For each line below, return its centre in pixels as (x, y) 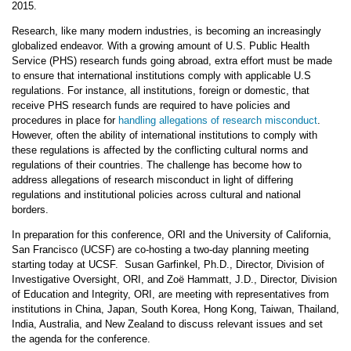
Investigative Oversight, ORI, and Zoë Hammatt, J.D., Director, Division (174, 279)
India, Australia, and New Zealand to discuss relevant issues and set (167, 324)
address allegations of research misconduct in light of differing (152, 180)
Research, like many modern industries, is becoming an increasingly (166, 31)
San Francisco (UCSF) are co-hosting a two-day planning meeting (160, 250)
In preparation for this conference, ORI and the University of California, (171, 235)
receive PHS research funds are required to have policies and (150, 105)
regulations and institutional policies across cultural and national (156, 195)
